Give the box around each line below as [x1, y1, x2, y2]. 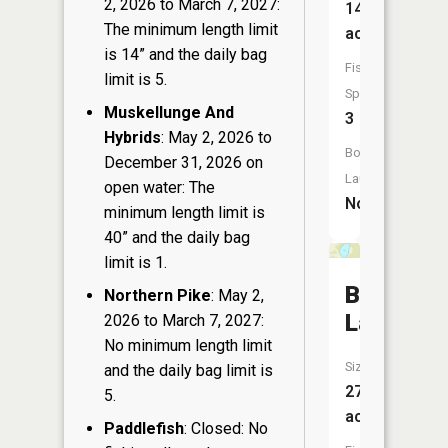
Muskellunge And [104, 102, 234, 122]
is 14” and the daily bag [104, 44, 267, 64]
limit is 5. [104, 69, 167, 89]
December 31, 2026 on [104, 152, 263, 172]
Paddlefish [104, 418, 184, 438]
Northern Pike [104, 285, 211, 305]
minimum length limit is [104, 202, 265, 222]
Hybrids [104, 127, 161, 147]
